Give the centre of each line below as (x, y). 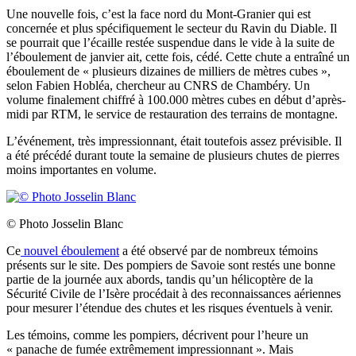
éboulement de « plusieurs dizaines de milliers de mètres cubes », (168, 71)
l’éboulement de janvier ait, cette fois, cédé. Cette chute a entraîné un (178, 56)
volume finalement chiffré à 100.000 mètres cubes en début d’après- (176, 99)
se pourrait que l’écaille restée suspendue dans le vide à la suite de (170, 42)
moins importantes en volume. (83, 169)
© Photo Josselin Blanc (65, 223)
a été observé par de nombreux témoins (219, 250)
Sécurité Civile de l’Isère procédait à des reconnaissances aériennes (174, 293)
